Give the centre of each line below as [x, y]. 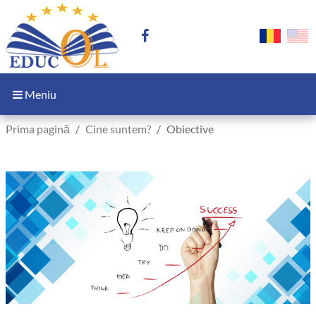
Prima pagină [38, 129]
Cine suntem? [118, 129]
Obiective [190, 129]
